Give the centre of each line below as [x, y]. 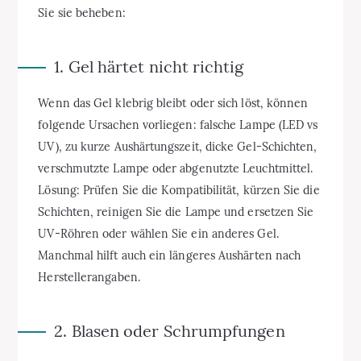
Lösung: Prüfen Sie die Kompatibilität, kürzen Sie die [179, 191]
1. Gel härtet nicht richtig [149, 67]
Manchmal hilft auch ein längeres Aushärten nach [170, 256]
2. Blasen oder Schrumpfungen [170, 331]
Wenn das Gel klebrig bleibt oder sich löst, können [173, 104]
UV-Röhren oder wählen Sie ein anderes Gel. [158, 234]
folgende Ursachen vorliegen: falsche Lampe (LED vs [178, 125]
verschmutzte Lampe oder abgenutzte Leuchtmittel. [176, 169]
